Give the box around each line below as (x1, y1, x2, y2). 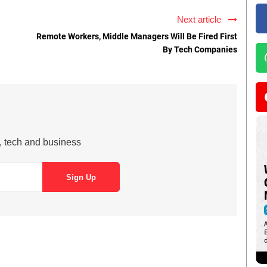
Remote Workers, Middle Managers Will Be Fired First (36, 32, 237, 42)
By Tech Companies (163, 45, 237, 55)
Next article (177, 14, 226, 25)
